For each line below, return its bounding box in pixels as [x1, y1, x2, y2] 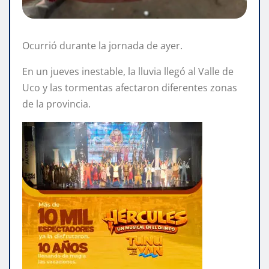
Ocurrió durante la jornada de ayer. [22, 38, 183, 52]
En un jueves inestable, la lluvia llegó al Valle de [22, 64, 234, 78]
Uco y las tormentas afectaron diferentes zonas [22, 80, 237, 94]
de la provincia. [22, 97, 91, 110]
